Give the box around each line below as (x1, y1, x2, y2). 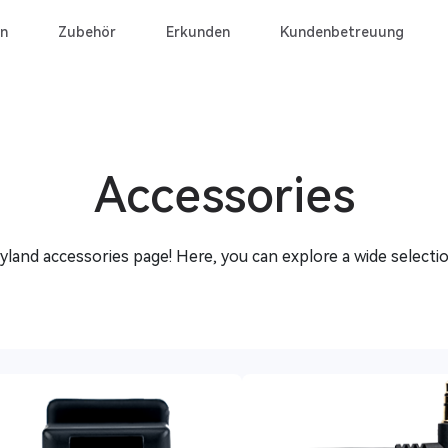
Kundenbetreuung (280, 24, 404, 40)
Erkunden (166, 24, 230, 40)
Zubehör (58, 24, 116, 40)
